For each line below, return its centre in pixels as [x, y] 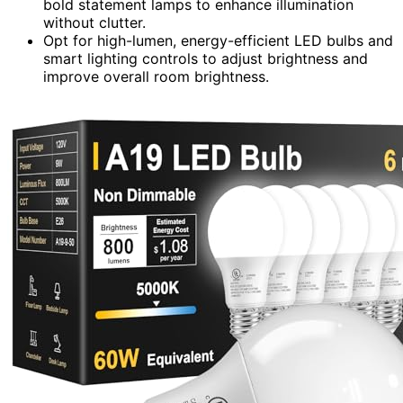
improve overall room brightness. [156, 76]
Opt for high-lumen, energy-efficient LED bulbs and [218, 40]
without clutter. [94, 22]
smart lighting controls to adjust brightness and [206, 58]
